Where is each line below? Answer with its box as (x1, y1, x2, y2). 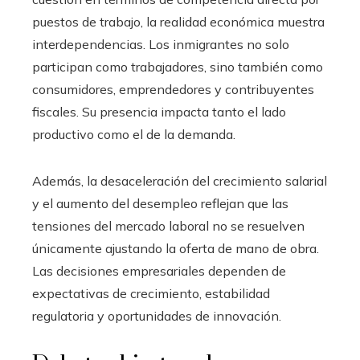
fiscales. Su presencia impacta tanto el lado (32, 104, 286, 120)
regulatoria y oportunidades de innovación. (32, 308, 281, 324)
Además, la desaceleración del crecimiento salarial (32, 173, 327, 189)
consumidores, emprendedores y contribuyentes (32, 81, 314, 97)
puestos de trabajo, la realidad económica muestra (32, 14, 325, 30)
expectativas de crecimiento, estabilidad (32, 285, 270, 301)
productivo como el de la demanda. (32, 126, 235, 142)
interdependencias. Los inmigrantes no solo (32, 36, 289, 52)
